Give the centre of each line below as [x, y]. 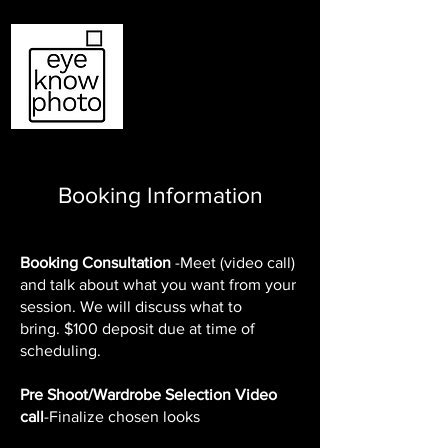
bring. [42, 328]
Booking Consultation [97, 262]
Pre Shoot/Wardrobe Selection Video [148, 394]
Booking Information [160, 194]
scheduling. [62, 350]
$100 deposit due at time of [159, 328]
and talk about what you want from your [158, 284]
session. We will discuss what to [131, 306]
